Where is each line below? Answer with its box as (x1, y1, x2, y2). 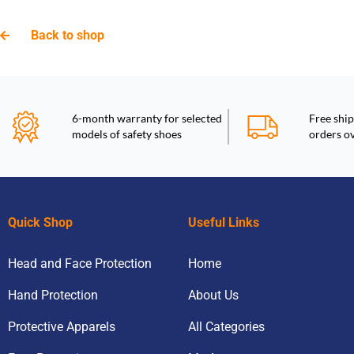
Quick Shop (8, 215, 73, 230)
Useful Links (188, 215, 259, 230)
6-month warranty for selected (72, 111, 223, 125)
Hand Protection (8, 288, 98, 303)
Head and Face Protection (8, 256, 152, 271)
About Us (188, 288, 239, 303)
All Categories (188, 319, 265, 334)
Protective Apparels (8, 319, 115, 334)
